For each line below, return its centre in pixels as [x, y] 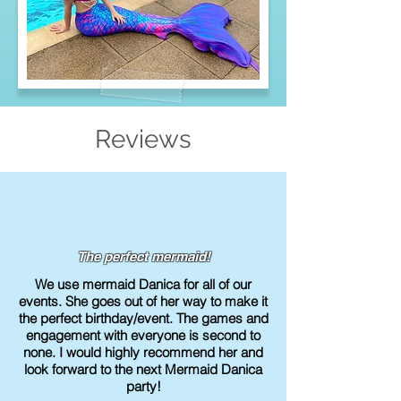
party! [143, 386]
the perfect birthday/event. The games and [143, 318]
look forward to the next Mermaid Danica [143, 369]
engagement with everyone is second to [143, 335]
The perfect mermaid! [143, 256]
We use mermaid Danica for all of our [143, 284]
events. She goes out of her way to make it [143, 301]
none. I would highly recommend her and [143, 352]
